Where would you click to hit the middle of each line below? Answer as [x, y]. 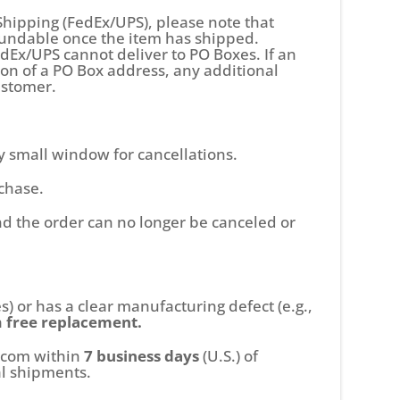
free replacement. [75, 322]
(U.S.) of [229, 356]
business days [148, 356]
